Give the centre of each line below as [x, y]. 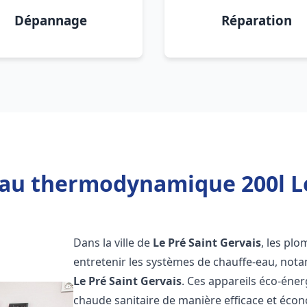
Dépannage [51, 20]
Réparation [256, 20]
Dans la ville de [113, 243]
